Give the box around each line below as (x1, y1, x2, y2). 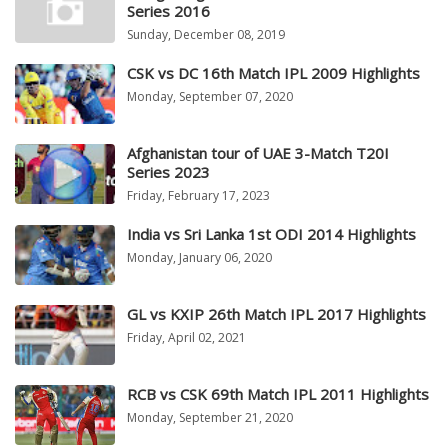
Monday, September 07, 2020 (127, 88, 293, 106)
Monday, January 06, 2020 (127, 249, 272, 267)
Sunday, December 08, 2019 (127, 26, 285, 44)
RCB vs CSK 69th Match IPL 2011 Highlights (127, 384, 429, 405)
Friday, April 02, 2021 (127, 329, 246, 347)
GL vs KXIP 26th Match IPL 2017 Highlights (127, 304, 426, 325)
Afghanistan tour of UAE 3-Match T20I (127, 143, 389, 164)
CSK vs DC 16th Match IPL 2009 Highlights (127, 63, 420, 84)
